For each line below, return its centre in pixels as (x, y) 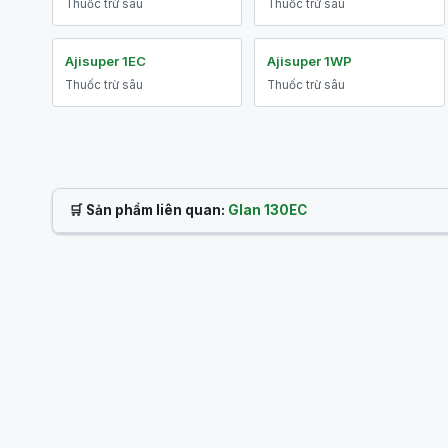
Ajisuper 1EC (105, 61)
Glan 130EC (267, 210)
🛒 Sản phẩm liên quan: (148, 210)
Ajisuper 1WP (310, 61)
